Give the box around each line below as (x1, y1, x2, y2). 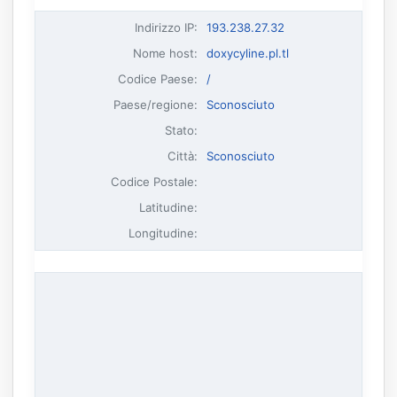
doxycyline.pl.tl (206, 45, 289, 60)
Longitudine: (128, 225, 198, 240)
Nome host (133, 45, 195, 60)
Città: (167, 148, 198, 163)
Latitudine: (139, 199, 198, 214)
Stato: (165, 122, 198, 137)
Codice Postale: (111, 174, 198, 189)
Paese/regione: (113, 97, 198, 112)
